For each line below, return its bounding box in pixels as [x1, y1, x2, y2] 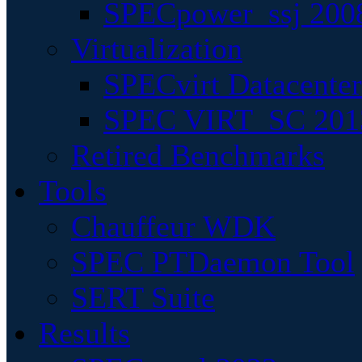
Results [39, 316, 130, 350]
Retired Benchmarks [71, 138, 325, 172]
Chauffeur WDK [71, 209, 276, 243]
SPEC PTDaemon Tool [71, 245, 355, 279]
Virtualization [71, 32, 242, 65]
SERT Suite [71, 280, 215, 314]
